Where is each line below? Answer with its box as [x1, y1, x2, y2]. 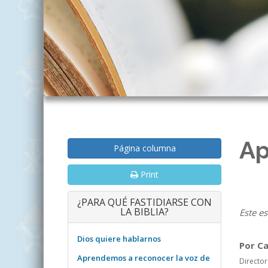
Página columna [113, 142, 176, 154]
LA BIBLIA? [120, 205, 169, 219]
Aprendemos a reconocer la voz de [77, 252, 210, 264]
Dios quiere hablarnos [77, 233, 161, 245]
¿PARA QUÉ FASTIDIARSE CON [77, 196, 212, 209]
